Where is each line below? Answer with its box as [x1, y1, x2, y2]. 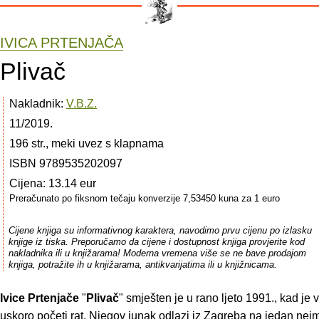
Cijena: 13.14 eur [9, 177, 96, 189]
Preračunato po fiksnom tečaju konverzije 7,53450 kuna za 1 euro [9, 192, 280, 204]
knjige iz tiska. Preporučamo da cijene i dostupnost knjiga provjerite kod [8, 236, 305, 247]
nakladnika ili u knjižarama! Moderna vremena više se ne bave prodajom [8, 247, 306, 258]
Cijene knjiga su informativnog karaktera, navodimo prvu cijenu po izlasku [8, 224, 312, 236]
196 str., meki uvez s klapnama [9, 137, 164, 150]
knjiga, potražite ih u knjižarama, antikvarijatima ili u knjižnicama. [8, 258, 277, 270]
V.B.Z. [66, 97, 97, 110]
